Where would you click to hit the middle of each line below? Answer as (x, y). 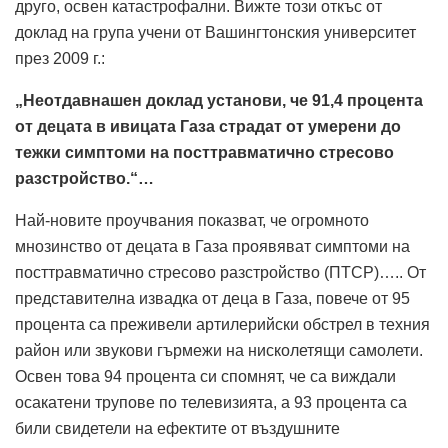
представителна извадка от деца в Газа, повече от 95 (212, 298)
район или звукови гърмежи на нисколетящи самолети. (219, 350)
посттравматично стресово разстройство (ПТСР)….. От (220, 272)
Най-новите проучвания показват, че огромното (192, 220)
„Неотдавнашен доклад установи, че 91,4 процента (219, 100)
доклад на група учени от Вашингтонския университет (215, 32)
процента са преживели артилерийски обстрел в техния (222, 324)
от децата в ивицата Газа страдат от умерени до (208, 126)
